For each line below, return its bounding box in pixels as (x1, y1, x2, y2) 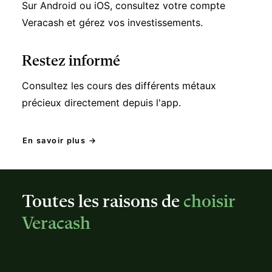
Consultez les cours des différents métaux (22, 60, 216, 72)
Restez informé (22, 35, 120, 50)
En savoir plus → (22, 116, 97, 126)
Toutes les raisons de (22, 174, 183, 192)
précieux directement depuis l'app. (22, 77, 181, 89)
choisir (183, 174, 236, 192)
